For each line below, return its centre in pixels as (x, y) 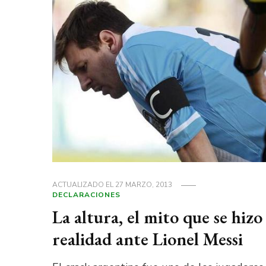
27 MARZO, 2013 (143, 185)
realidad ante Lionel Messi (147, 239)
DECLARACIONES (86, 195)
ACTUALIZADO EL (83, 185)
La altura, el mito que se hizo (157, 217)
